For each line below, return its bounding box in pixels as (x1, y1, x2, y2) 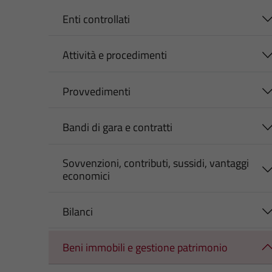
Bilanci (62, 203, 93, 220)
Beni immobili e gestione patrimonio (62, 239, 228, 256)
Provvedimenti (62, 83, 131, 100)
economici (62, 167, 110, 184)
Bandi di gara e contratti (62, 119, 172, 136)
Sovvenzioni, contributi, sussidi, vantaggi (62, 154, 249, 171)
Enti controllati (62, 10, 130, 27)
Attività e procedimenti (62, 47, 167, 64)
